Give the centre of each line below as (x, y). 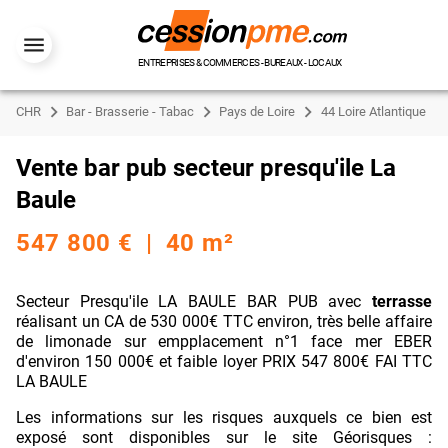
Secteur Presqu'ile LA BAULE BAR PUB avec (189, 301)
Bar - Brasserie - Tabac (130, 111)
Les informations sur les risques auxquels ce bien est (224, 417)
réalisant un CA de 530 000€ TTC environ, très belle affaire (224, 321)
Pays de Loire (257, 111)
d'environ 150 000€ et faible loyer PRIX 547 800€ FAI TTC (224, 361)
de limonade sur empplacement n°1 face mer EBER (224, 341)
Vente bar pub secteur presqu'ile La (206, 168)
